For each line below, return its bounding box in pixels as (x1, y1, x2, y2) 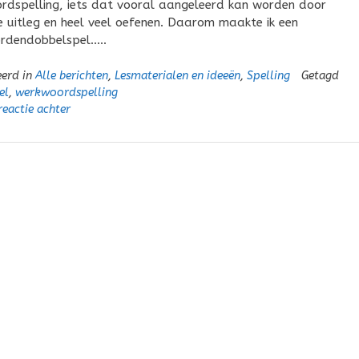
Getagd (301, 68, 339, 83)
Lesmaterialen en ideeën (114, 68, 240, 83)
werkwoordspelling (14, 85, 118, 99)
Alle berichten (34, 68, 108, 83)
